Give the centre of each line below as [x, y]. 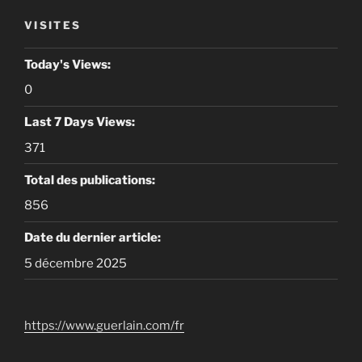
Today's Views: [69, 64]
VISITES [53, 25]
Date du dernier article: [94, 238]
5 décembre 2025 [76, 263]
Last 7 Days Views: [81, 122]
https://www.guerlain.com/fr [104, 326]
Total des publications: [91, 180]
